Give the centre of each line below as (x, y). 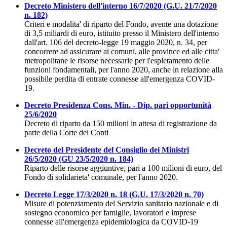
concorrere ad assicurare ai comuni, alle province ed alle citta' (122, 52)
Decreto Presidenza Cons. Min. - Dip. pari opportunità (118, 105)
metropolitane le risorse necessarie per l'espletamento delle (117, 61)
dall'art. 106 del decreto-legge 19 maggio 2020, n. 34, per (116, 43)
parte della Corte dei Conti (66, 133)
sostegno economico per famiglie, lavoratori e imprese (110, 213)
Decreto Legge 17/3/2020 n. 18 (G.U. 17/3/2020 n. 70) (114, 195)
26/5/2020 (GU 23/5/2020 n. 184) (79, 159)
